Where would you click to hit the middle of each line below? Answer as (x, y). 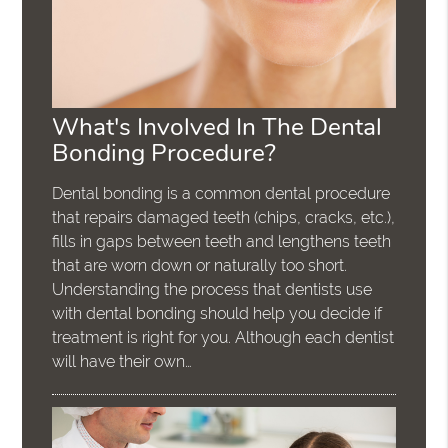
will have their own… (122, 362)
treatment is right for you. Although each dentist (223, 338)
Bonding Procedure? (164, 153)
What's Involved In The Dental (217, 127)
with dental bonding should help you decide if (217, 314)
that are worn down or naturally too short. (200, 266)
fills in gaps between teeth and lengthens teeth (222, 242)
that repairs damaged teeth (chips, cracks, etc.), (224, 218)
